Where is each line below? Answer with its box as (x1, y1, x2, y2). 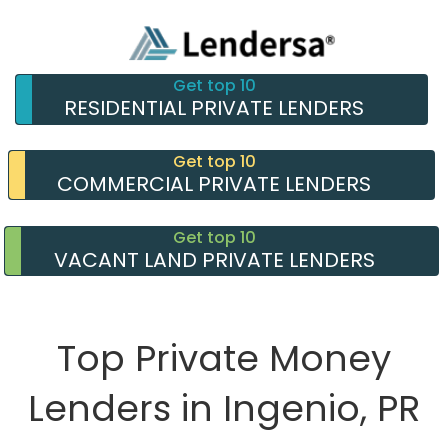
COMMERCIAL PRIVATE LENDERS (57, 169, 372, 198)
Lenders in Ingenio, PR (28, 383, 420, 435)
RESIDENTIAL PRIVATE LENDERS (64, 94, 365, 122)
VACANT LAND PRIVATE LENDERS (53, 245, 375, 274)
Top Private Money (57, 333, 391, 385)
